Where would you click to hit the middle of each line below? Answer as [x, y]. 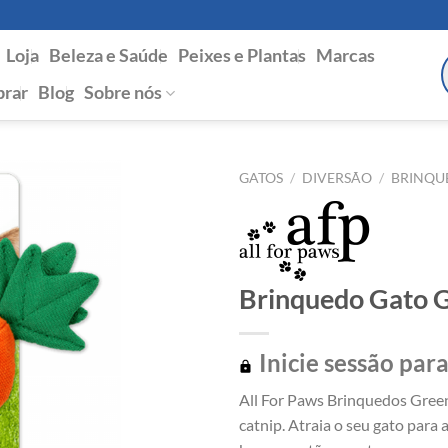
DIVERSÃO [337, 178]
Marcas [345, 55]
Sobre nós [123, 92]
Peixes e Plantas [242, 55]
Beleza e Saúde [108, 55]
